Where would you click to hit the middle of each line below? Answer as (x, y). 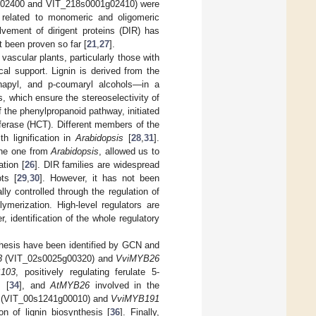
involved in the (125, 285)
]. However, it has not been (99, 178)
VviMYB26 (138, 258)
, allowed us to (129, 151)
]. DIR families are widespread (97, 164)
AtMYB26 (70, 285)
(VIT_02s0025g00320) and (59, 258)
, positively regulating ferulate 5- (88, 272)
